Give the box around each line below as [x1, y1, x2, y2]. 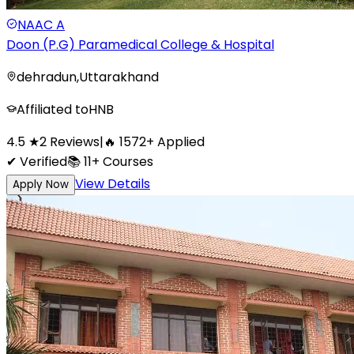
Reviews [50, 132, 100, 151]
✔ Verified [6, 152, 67, 171]
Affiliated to [17, 100, 88, 119]
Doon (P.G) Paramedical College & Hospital [6, 35, 274, 54]
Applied [154, 132, 205, 151]
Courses [100, 152, 153, 171]
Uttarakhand [79, 67, 159, 86]
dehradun [17, 67, 77, 86]
